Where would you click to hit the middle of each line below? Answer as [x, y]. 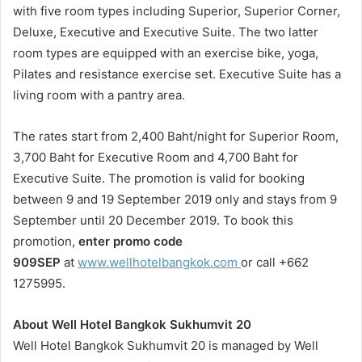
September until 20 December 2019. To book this [153, 220]
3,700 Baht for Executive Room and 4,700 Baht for [156, 157]
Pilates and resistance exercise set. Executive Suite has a [177, 74]
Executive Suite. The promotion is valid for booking [159, 178]
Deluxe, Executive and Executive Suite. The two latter [166, 32]
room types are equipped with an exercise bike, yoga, [166, 53]
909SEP [37, 262]
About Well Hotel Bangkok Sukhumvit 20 [132, 324]
